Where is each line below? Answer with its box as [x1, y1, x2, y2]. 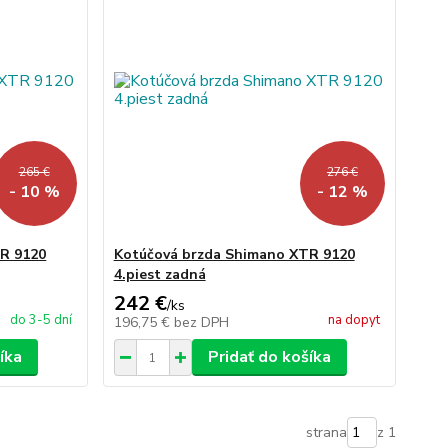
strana [305, 423, 347, 442]
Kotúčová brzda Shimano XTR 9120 [113, 245, 355, 264]
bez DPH [173, 313, 229, 332]
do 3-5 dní [9, 311, 72, 329]
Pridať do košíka [207, 346, 331, 368]
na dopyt [327, 311, 380, 329]
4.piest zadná [113, 265, 206, 284]
